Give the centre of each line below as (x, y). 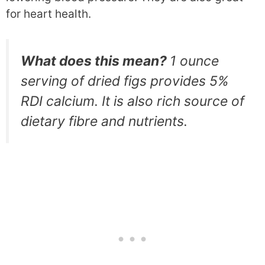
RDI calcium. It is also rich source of (132, 101)
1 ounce (194, 61)
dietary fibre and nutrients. (104, 122)
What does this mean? (95, 61)
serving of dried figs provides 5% (125, 81)
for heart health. (49, 14)
